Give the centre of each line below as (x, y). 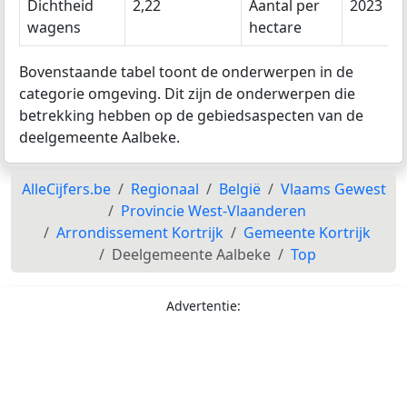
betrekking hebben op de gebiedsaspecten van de (191, 116)
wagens (54, 28)
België (239, 189)
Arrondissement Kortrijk (140, 233)
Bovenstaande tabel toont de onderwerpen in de (186, 72)
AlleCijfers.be (66, 189)
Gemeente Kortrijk (307, 233)
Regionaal (164, 189)
